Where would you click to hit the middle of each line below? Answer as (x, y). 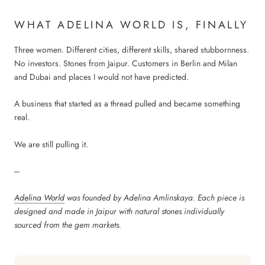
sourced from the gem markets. (68, 225)
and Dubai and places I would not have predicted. (101, 77)
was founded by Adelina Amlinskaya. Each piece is (154, 198)
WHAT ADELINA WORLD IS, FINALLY (131, 25)
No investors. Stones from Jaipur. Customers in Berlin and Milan (126, 63)
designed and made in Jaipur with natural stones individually (119, 211)
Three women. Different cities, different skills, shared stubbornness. (132, 49)
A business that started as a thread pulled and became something (127, 104)
